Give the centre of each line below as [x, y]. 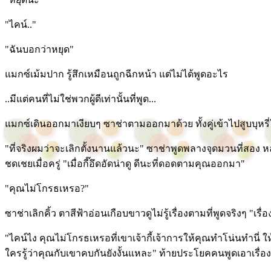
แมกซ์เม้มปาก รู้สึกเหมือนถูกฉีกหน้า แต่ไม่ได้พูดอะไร [116, 74]
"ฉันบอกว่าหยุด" [39, 49]
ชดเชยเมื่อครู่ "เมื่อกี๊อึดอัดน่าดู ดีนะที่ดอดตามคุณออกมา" [125, 164]
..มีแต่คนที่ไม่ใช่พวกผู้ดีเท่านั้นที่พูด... [80, 99]
